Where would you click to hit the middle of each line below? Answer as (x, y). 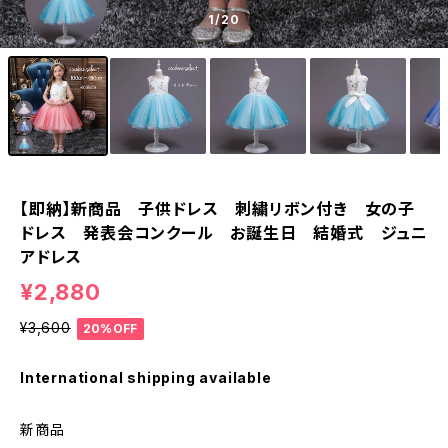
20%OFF (110, 328)
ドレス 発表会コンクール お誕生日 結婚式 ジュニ (224, 233)
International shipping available (146, 377)
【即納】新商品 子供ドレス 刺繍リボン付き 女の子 (217, 209)
